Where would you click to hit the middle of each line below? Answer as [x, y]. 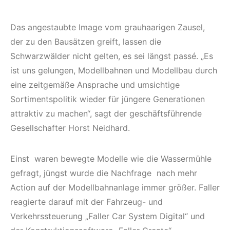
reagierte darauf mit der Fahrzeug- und [87, 202]
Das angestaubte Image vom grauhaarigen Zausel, [108, 27]
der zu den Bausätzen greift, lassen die [86, 42]
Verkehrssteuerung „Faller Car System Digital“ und [108, 216]
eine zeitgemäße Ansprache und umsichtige [95, 85]
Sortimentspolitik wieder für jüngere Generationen [108, 99]
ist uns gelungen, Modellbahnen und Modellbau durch [114, 71]
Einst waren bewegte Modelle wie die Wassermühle [111, 159]
